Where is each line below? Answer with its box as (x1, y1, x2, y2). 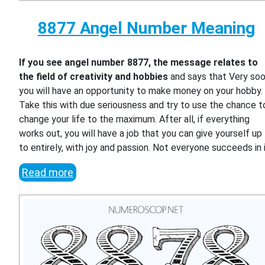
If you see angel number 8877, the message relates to (19, 56, 258, 68)
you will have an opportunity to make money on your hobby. (19, 85, 263, 96)
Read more (22, 166, 74, 179)
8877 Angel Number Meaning (37, 18, 255, 38)
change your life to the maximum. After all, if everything (19, 113, 250, 125)
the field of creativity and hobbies (19, 70, 169, 82)
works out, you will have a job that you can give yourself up (19, 127, 263, 139)
